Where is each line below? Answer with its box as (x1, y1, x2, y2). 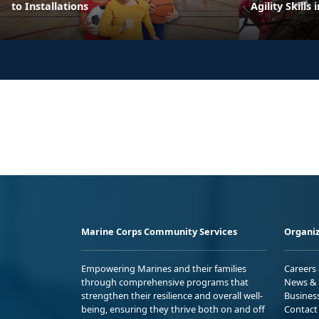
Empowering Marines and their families (81, 261, 246, 275)
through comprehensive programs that (81, 275, 249, 288)
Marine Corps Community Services (81, 224, 237, 238)
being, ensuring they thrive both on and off (81, 302, 265, 315)
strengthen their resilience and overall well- (81, 288, 263, 302)
